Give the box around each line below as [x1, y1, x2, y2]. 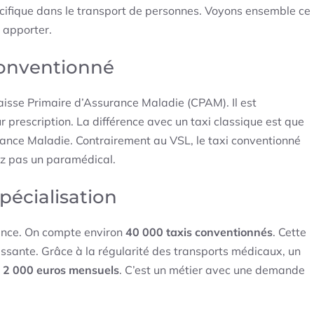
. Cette [273, 225, 306, 240]
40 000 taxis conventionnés [125, 225, 273, 240]
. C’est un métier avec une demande [119, 263, 305, 278]
